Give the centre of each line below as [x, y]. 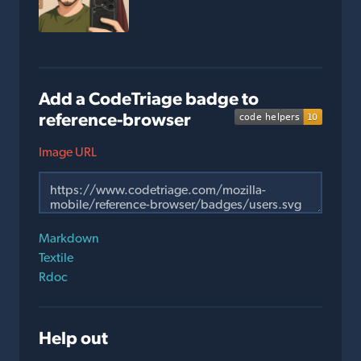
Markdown [69, 239]
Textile [56, 258]
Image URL [68, 152]
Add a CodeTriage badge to [149, 99]
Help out [73, 338]
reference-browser [115, 120]
